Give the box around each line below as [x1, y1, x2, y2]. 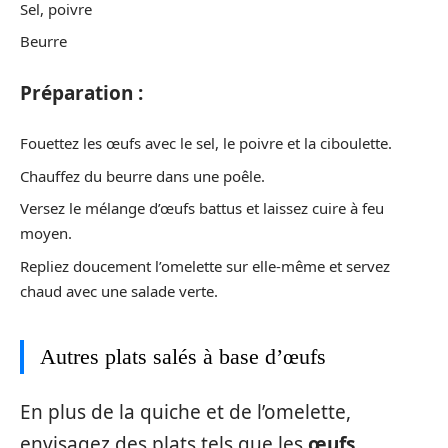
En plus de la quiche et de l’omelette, [20, 399, 351, 425]
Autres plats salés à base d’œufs [40, 343, 326, 369]
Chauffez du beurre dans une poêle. [20, 165, 265, 186]
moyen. [20, 223, 72, 243]
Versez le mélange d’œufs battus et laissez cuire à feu [20, 198, 384, 218]
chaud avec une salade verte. [20, 280, 218, 301]
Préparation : [20, 79, 143, 106]
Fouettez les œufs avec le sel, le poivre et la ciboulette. [20, 133, 392, 153]
